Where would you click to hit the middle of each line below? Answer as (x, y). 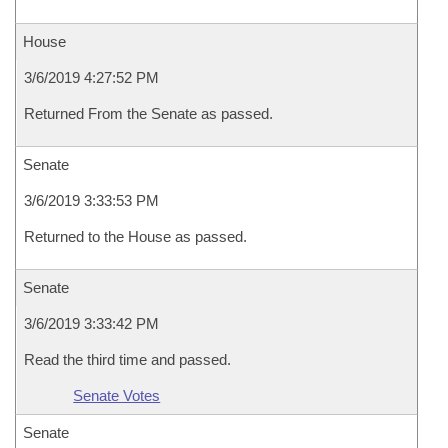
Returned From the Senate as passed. (148, 113)
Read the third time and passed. (127, 359)
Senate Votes (117, 395)
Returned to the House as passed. (135, 236)
